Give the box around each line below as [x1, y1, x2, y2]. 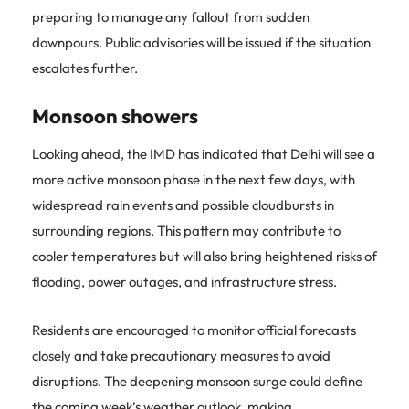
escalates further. [32, 58, 138, 77]
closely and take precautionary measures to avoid [32, 346, 330, 364]
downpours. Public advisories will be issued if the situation [32, 33, 371, 51]
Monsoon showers [32, 102, 198, 129]
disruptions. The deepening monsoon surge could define [32, 372, 362, 390]
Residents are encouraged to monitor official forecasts [32, 320, 356, 339]
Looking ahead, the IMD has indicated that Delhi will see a [32, 144, 375, 163]
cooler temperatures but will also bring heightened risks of [32, 246, 377, 265]
